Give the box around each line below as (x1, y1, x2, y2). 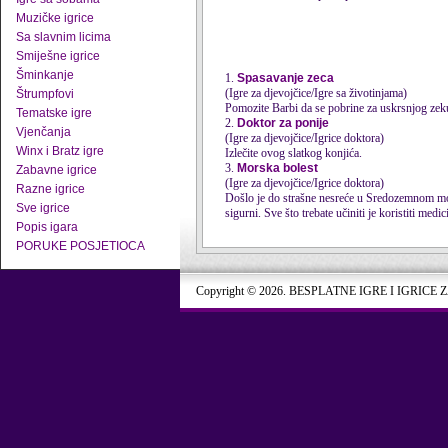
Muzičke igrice (16, 11, 94, 25)
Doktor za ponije (237, 116, 332, 130)
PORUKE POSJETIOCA (16, 239, 145, 253)
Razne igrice (16, 182, 85, 196)
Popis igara (16, 220, 78, 234)
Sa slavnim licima (16, 30, 111, 44)
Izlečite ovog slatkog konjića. (225, 146, 362, 160)
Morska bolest (237, 161, 321, 175)
